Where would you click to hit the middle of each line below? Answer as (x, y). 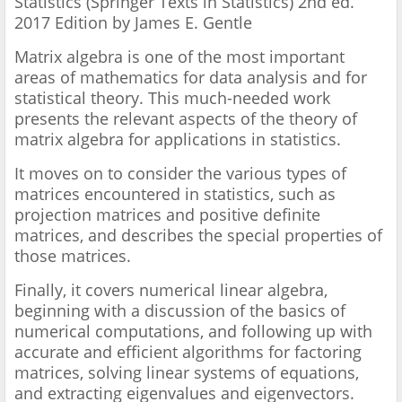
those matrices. (75, 256)
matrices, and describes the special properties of (198, 236)
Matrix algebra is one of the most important (179, 57)
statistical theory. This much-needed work (172, 98)
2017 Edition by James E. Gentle (135, 23)
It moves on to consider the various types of (180, 174)
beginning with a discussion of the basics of (180, 311)
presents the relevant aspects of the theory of (186, 119)
